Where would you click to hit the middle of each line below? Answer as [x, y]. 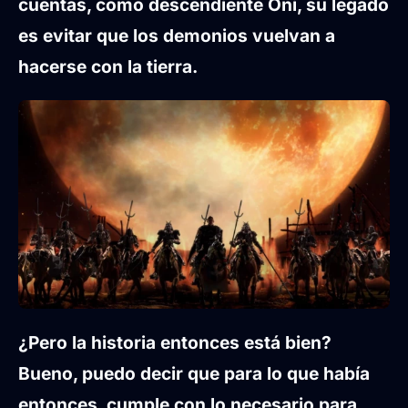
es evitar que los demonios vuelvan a [177, 35]
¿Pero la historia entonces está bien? [175, 343]
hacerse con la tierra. [108, 66]
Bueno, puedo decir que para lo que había [194, 374]
